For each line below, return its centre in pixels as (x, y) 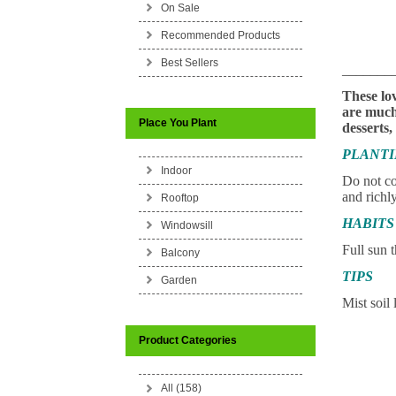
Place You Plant (177, 123)
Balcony (180, 253)
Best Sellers (189, 63)
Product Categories (187, 340)
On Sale (180, 8)
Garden (179, 280)
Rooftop (179, 198)
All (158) (181, 388)
